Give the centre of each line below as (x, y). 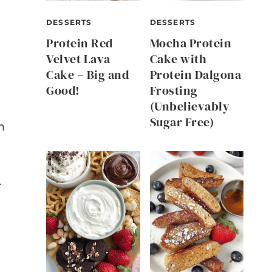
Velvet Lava (78, 59)
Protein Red (80, 43)
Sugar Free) (182, 122)
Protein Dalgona (195, 75)
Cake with (178, 59)
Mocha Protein (190, 43)
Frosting (174, 91)
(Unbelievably (189, 107)
